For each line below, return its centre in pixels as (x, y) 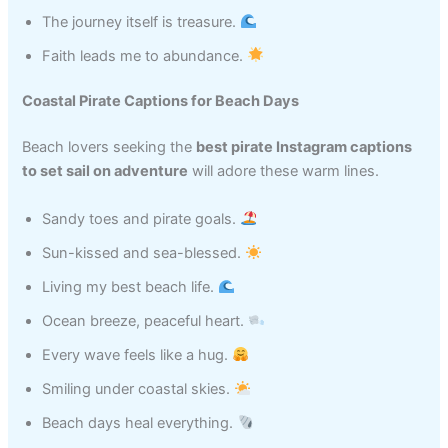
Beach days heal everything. (140, 422)
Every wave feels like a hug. (137, 354)
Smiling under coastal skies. (138, 388)
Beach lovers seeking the (109, 147)
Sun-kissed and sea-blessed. (144, 252)
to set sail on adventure (105, 171)
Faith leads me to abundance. (145, 55)
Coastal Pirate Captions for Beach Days (161, 101)
